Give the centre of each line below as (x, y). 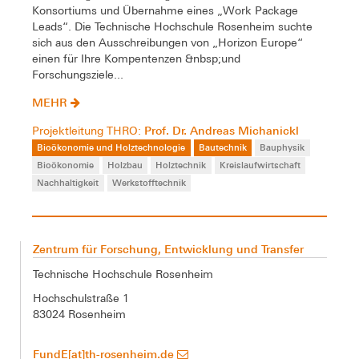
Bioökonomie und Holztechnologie (111, 147)
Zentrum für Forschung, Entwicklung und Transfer (168, 249)
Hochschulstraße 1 (81, 298)
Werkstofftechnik (149, 183)
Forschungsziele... (78, 74)
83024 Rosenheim (79, 315)
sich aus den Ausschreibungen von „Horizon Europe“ (167, 42)
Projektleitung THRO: (88, 130)
